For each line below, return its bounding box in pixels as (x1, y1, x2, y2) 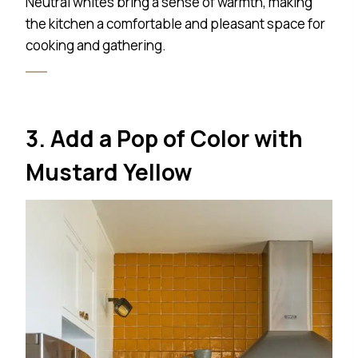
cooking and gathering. (26, 36, 166, 55)
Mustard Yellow (26, 157, 192, 188)
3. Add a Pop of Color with (26, 123, 303, 154)
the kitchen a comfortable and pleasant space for (26, 14, 325, 34)
